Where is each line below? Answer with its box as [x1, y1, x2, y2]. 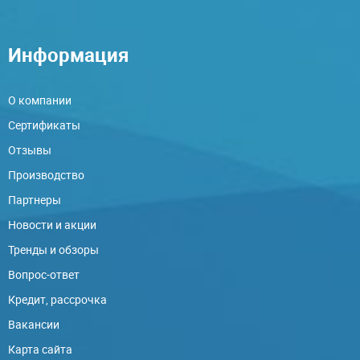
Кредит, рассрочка [8, 292, 107, 307]
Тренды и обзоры [8, 242, 99, 257]
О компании [8, 92, 72, 108]
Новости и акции [8, 217, 96, 232]
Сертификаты [8, 117, 80, 133]
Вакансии [8, 317, 59, 332]
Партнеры [8, 192, 61, 207]
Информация [8, 42, 129, 67]
